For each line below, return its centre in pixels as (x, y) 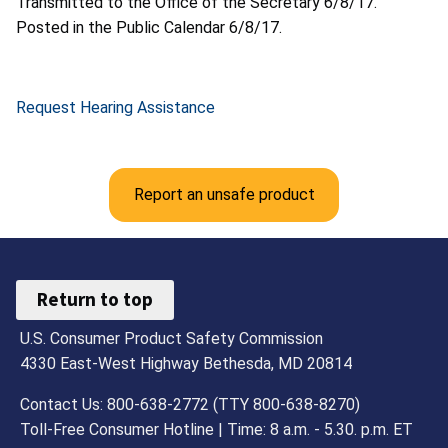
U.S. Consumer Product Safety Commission (172, 338)
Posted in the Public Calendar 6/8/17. (151, 27)
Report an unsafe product (224, 194)
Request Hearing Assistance (115, 107)
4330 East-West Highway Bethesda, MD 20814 (186, 363)
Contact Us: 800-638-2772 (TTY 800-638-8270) (190, 404)
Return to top (95, 299)
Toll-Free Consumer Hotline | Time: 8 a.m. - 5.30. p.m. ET (217, 429)
